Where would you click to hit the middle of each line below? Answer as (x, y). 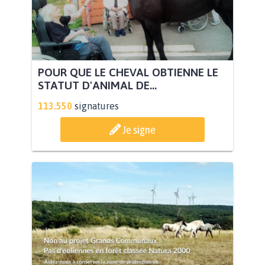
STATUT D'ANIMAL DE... (97, 85)
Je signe (139, 130)
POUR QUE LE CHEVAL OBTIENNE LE (128, 72)
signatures (97, 106)
